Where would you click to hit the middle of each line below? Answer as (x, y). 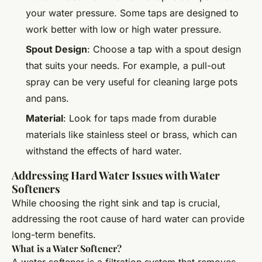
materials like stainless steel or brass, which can (131, 135)
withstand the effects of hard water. (104, 151)
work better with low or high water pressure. (124, 29)
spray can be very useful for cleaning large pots (132, 82)
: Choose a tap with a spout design (164, 49)
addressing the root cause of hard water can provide (128, 219)
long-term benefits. (54, 235)
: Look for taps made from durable (140, 118)
